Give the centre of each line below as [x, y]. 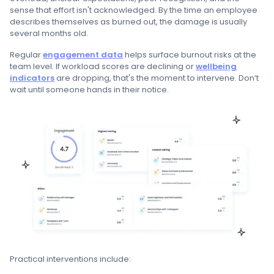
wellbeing [216, 66]
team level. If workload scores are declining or [103, 66]
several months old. [49, 33]
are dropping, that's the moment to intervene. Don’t [157, 78]
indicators [32, 78]
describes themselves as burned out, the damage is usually [128, 22]
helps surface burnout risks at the [190, 55]
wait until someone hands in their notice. [89, 90]
